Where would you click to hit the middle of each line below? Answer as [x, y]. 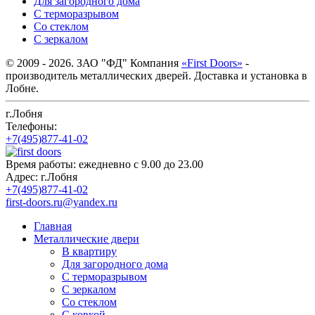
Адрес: [23, 176]
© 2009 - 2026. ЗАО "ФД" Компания [94, 63]
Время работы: [42, 164]
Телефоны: [31, 126]
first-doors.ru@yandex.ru [62, 202]
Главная [53, 226]
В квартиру [89, 251]
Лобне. [22, 88]
